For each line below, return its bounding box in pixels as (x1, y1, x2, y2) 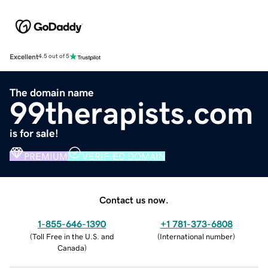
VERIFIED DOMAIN (82, 151, 165, 161)
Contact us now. (99, 194, 169, 205)
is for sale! (10, 127, 59, 139)
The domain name (10, 87, 94, 98)
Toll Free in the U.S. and (32, 232, 114, 240)
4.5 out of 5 (38, 53, 69, 60)
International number (160, 232, 233, 240)
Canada (57, 243, 84, 252)
